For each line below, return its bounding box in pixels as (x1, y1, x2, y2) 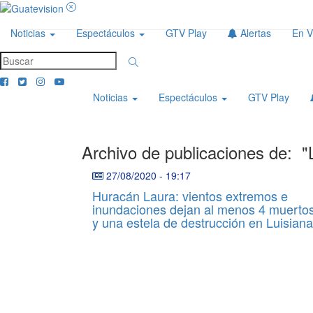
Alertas (238, 26, 271, 41)
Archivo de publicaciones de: (82, 140, 302, 165)
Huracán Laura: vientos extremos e (92, 187, 288, 205)
